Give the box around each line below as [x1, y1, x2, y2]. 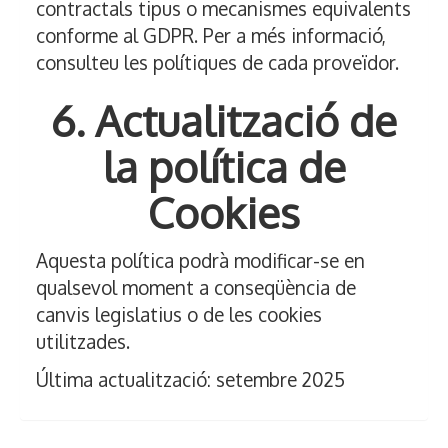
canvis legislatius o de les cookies [36, 302, 322, 327]
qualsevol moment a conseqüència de [36, 275, 356, 300]
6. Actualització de [51, 94, 397, 148]
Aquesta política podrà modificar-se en [36, 248, 365, 273]
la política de [102, 140, 346, 194]
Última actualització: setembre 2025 [36, 367, 345, 392]
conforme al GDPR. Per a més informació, [36, 23, 386, 48]
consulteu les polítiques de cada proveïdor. [36, 50, 399, 75]
